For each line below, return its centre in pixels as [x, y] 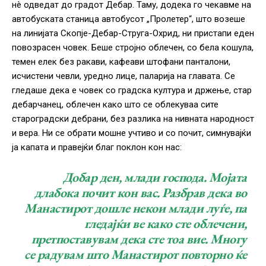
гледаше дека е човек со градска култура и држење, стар [132, 91]
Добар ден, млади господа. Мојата [155, 178]
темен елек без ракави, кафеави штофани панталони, [121, 62]
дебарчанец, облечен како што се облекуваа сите [115, 105]
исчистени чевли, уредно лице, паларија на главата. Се [123, 76]
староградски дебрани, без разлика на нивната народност [133, 119]
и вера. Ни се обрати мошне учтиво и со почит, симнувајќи [132, 133]
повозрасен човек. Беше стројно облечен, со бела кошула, [133, 48]
